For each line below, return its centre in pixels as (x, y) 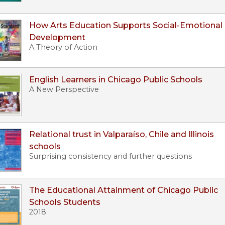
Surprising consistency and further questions (110, 156)
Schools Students (65, 202)
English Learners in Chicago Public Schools (116, 80)
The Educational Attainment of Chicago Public (124, 190)
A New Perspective (64, 90)
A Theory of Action (63, 47)
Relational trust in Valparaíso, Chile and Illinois (122, 135)
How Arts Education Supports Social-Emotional (126, 26)
